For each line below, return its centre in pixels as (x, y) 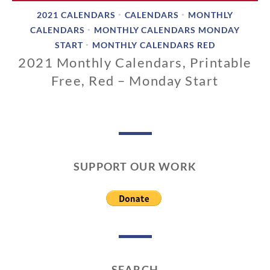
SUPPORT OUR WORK (135, 167)
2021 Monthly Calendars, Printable (135, 63)
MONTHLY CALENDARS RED (154, 45)
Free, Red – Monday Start (135, 81)
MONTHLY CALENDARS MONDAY (167, 30)
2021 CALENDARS (76, 15)
